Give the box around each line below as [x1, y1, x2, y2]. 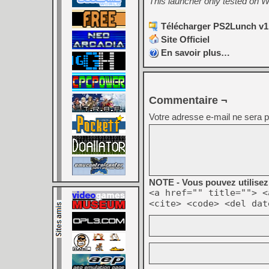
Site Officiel [161, 34, 210, 45]
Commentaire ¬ [149, 94, 228, 107]
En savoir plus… [161, 47, 230, 58]
